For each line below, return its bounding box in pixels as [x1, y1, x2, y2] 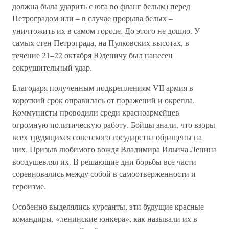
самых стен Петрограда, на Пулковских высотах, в [12, 37, 189, 48]
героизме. [12, 180, 46, 191]
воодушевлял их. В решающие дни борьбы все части [12, 156, 196, 167]
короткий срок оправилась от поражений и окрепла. [12, 95, 195, 105]
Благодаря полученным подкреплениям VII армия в [12, 82, 193, 93]
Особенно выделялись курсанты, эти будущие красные [12, 201, 204, 212]
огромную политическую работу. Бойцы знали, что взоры [12, 119, 215, 130]
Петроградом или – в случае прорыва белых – [12, 13, 173, 24]
